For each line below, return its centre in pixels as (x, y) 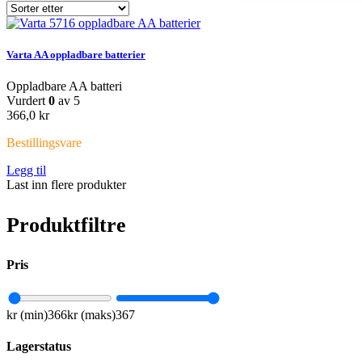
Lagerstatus (39, 346)
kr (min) (27, 314)
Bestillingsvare (44, 143)
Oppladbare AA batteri (64, 86)
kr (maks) (91, 314)
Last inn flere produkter (66, 185)
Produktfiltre (66, 225)
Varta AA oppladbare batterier (76, 55)
